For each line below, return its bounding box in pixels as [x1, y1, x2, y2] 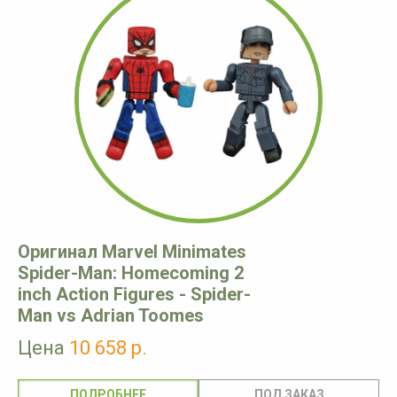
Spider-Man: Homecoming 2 [18, 262, 244, 284]
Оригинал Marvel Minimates [18, 241, 246, 263]
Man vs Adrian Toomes [18, 305, 204, 327]
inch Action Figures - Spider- [18, 284, 251, 306]
